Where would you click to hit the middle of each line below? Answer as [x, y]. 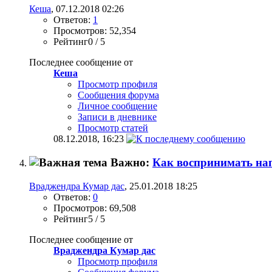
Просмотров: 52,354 [95, 31]
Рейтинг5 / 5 [79, 219]
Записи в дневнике [117, 117]
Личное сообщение [117, 106]
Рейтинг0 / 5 [79, 42]
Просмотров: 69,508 [95, 208]
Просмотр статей [113, 128]
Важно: [131, 163]
